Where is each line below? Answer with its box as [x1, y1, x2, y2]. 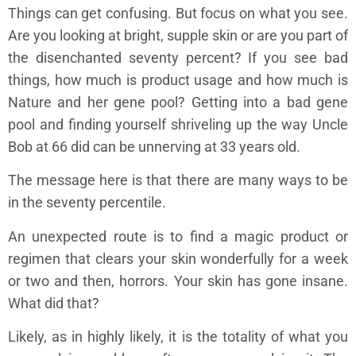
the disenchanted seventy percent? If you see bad [8, 49, 348, 67]
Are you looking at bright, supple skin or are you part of [8, 27, 348, 44]
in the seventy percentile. [8, 194, 166, 211]
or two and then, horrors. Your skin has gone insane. [8, 272, 348, 289]
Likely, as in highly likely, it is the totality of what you [8, 328, 348, 346]
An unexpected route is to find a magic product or [8, 227, 348, 245]
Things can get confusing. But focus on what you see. [8, 5, 348, 22]
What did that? [8, 294, 99, 311]
